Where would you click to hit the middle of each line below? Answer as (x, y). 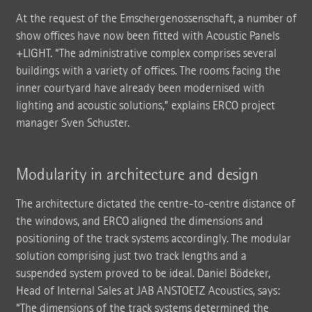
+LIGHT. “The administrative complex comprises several (146, 53)
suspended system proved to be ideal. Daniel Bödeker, (143, 273)
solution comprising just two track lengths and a (131, 256)
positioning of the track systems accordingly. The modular (153, 238)
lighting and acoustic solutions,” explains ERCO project (145, 105)
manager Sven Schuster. (72, 123)
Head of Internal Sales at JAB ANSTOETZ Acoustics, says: (148, 290)
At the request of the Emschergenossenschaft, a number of (156, 18)
